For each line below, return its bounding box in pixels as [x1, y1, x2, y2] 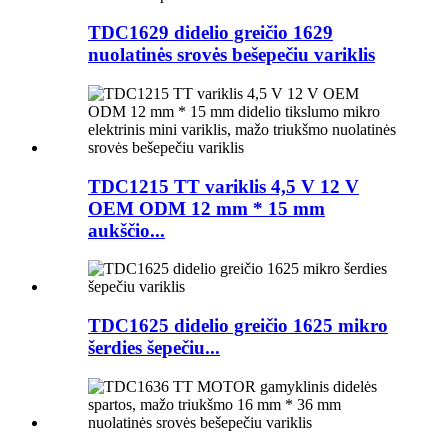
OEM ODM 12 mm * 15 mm [88, 197, 325, 219]
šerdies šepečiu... [88, 337, 220, 359]
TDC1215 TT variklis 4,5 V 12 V [88, 175, 359, 197]
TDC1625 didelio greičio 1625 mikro [88, 315, 388, 337]
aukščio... [88, 219, 165, 241]
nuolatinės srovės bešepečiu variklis [88, 44, 375, 66]
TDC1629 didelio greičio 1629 [88, 22, 333, 44]
